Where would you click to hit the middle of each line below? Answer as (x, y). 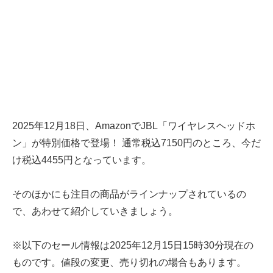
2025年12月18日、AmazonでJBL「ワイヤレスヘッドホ (134, 126)
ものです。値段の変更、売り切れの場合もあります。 (129, 263)
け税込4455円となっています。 (82, 160)
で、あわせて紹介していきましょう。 (95, 211)
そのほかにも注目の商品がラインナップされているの (129, 194)
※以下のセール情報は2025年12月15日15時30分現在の (133, 246)
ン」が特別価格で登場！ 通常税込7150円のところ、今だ (136, 143)
